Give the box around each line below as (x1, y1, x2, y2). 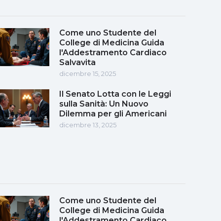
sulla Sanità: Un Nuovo (59, 99, 148, 109)
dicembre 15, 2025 (59, 69, 116, 77)
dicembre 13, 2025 (59, 120, 116, 129)
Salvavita (59, 57, 96, 67)
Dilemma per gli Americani (59, 109, 167, 118)
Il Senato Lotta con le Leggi (59, 89, 171, 99)
